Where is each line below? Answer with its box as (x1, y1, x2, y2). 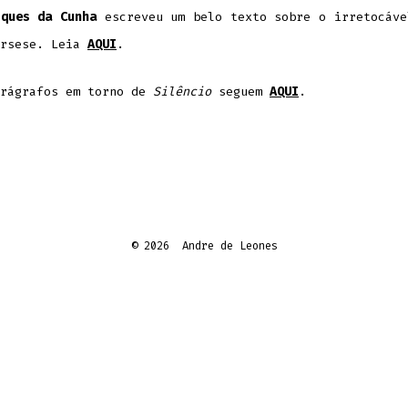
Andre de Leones (181, 239, 278, 254)
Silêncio (153, 83, 211, 99)
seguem (211, 83, 270, 99)
